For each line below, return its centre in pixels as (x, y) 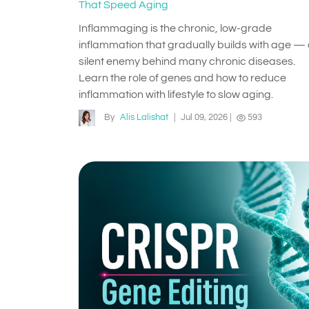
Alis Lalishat (144, 118)
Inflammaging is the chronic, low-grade (175, 28)
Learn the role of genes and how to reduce (182, 78)
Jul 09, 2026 (204, 118)
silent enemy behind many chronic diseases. (187, 61)
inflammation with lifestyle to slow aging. (176, 94)
